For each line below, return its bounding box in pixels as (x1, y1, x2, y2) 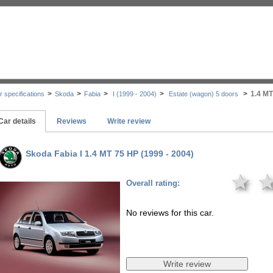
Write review (107, 117, 151, 126)
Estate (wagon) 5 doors (167, 90, 240, 97)
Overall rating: (126, 179, 180, 188)
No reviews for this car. (126, 208, 214, 218)
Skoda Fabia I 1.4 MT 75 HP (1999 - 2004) (26, 149, 194, 158)
